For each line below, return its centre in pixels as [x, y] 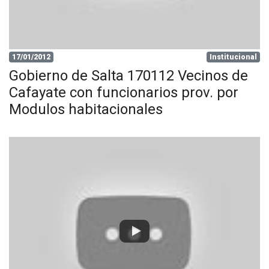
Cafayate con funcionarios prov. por [124, 92]
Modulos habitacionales [86, 109]
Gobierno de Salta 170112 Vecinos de [128, 76]
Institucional [234, 57]
